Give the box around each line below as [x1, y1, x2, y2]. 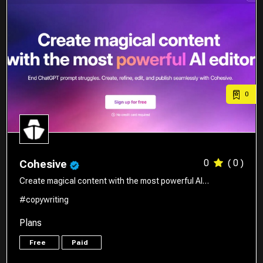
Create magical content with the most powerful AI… [19, 176, 210, 186]
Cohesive [19, 158, 70, 171]
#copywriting [19, 195, 69, 205]
